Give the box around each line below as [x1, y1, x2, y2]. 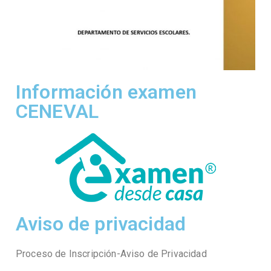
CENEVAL [16, 100, 99, 123]
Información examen [16, 80, 197, 104]
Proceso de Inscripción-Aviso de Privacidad [16, 248, 207, 260]
